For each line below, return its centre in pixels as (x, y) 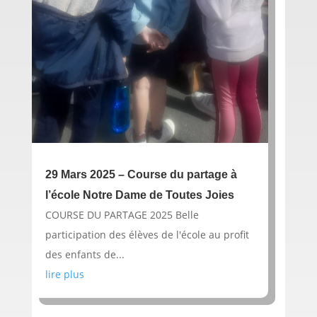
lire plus (64, 274)
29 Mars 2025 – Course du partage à (141, 174)
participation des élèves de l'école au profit (147, 234)
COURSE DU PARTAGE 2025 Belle (122, 214)
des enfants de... (85, 254)
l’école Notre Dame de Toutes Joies (139, 195)
